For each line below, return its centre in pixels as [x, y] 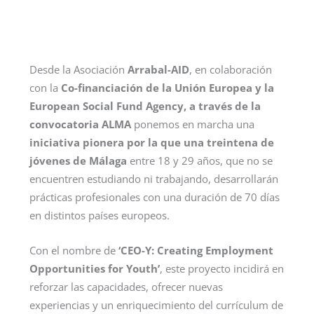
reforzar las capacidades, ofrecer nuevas [126, 286]
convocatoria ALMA [80, 124]
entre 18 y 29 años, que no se [201, 161]
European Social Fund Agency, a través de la [145, 106]
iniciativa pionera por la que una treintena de [151, 143]
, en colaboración [230, 70]
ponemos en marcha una [192, 124]
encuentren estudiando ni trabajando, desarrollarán [153, 179]
